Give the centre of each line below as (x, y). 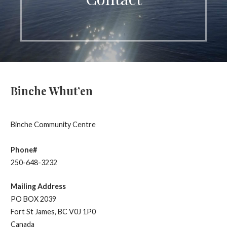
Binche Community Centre (53, 125)
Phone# (24, 150)
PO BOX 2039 (33, 199)
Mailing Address (38, 186)
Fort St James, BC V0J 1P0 (53, 211)
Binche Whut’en (51, 90)
